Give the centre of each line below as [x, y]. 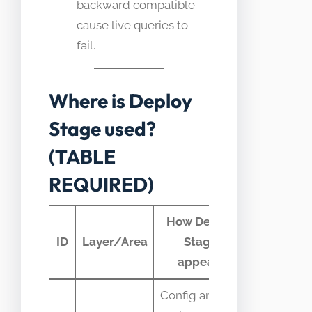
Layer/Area [115, 241]
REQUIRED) [101, 184]
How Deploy [201, 221]
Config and [190, 295]
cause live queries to [132, 25]
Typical [288, 231]
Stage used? [102, 128]
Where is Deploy [120, 100]
